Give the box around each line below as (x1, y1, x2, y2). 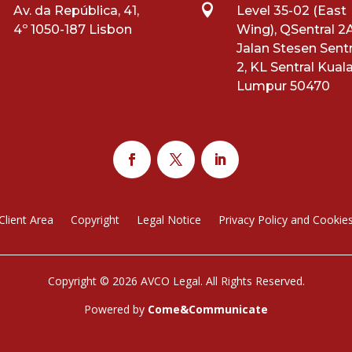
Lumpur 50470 (236, 79, 330, 94)
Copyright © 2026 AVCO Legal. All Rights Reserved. (47, 273, 305, 289)
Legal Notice (137, 211, 201, 227)
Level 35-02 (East (236, 3, 346, 19)
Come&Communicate (148, 301, 268, 317)
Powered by (84, 301, 148, 317)
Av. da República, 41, (13, 3, 140, 19)
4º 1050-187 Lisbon (13, 22, 133, 38)
